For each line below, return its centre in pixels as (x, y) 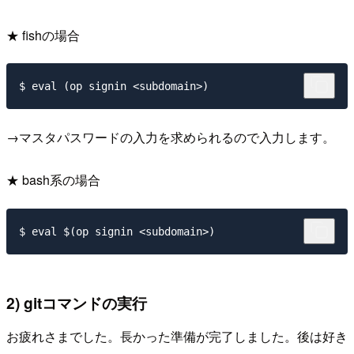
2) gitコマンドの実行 (77, 303)
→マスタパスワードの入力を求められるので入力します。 (171, 137)
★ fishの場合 (43, 35)
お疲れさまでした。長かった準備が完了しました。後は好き (177, 336)
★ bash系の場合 (53, 180)
